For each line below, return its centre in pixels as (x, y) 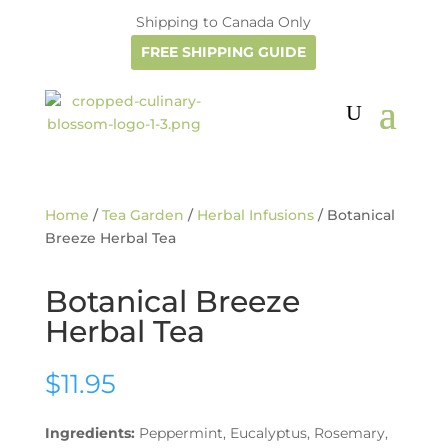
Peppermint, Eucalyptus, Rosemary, (261, 433)
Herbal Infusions (255, 215)
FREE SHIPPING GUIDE (224, 52)
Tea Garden (142, 215)
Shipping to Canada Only (224, 22)
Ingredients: (89, 433)
